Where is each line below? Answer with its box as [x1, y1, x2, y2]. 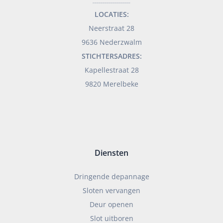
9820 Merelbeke [85, 79, 138, 89]
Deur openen [90, 199, 133, 209]
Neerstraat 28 [89, 23, 134, 33]
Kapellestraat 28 [84, 65, 139, 75]
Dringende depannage [74, 171, 149, 181]
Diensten [95, 147, 128, 159]
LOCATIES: [94, 9, 129, 19]
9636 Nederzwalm [81, 37, 142, 47]
